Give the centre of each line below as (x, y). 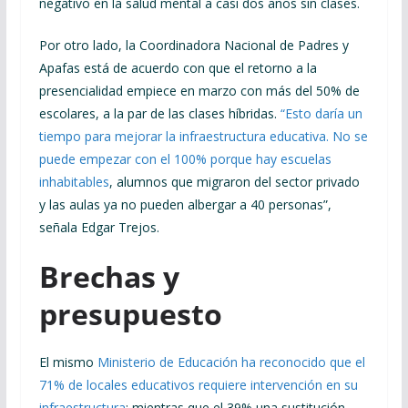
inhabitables (74, 181)
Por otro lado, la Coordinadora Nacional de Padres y (194, 45)
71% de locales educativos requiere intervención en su (198, 384)
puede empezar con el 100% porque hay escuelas (185, 158)
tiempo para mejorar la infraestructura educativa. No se (203, 136)
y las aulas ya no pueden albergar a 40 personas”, (185, 204)
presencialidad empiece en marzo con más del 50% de (199, 90)
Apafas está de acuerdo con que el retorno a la (178, 67)
